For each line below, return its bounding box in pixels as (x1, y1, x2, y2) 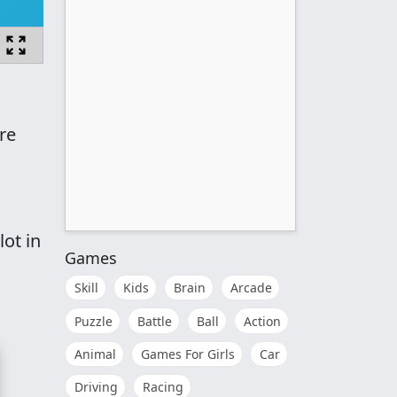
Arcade (230, 279, 272, 297)
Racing (143, 378, 183, 395)
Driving (74, 378, 118, 395)
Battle (137, 312, 172, 330)
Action (244, 312, 281, 330)
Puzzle (74, 312, 113, 330)
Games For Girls (141, 345, 235, 362)
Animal (74, 345, 116, 362)
